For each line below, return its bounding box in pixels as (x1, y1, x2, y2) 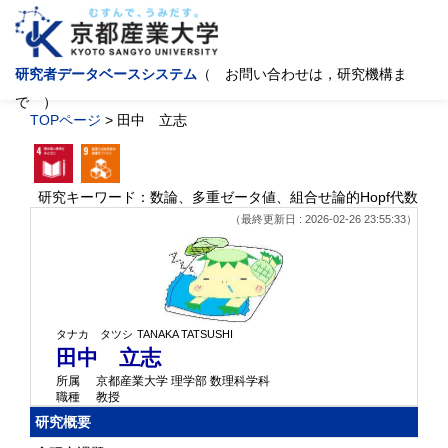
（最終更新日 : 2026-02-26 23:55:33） (230, 212, 417, 225)
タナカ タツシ (56, 328, 133, 341)
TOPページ (30, 112, 101, 128)
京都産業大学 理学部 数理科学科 (96, 374, 270, 389)
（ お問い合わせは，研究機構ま (197, 66, 407, 82)
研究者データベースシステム (15, 66, 197, 82)
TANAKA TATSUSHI (137, 328, 233, 341)
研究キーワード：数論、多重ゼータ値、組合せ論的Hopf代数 (38, 188, 418, 205)
